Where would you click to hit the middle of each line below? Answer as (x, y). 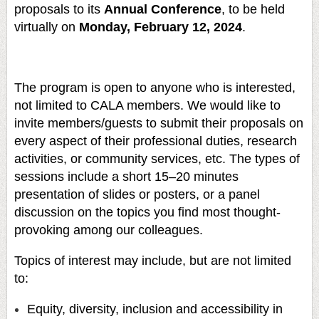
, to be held (253, 10)
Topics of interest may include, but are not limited (153, 261)
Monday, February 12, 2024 (161, 27)
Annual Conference (163, 10)
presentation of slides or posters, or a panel (137, 195)
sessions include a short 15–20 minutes (126, 177)
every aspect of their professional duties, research (156, 141)
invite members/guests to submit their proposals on (159, 124)
